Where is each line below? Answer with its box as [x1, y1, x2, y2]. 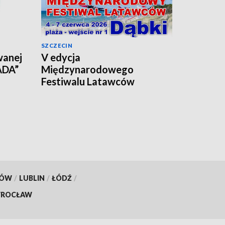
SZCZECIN [41, 42, 73, 49]
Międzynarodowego [41, 63, 134, 76]
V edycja [41, 51, 80, 64]
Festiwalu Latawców [41, 75, 135, 88]
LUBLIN [19, 173, 45, 182]
